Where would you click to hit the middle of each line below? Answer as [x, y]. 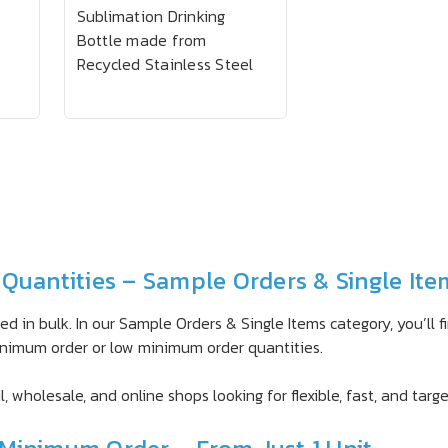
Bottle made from [141, 40]
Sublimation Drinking [151, 16]
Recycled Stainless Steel [165, 64]
